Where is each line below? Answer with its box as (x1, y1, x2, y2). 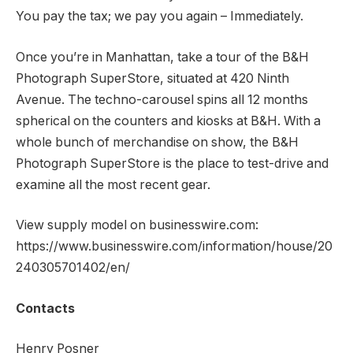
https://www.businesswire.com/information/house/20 (16, 239, 333, 255)
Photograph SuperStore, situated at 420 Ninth (16, 70, 289, 86)
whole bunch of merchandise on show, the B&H (16, 134, 299, 150)
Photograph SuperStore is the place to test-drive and (16, 155, 329, 171)
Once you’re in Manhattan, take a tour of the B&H (16, 49, 309, 65)
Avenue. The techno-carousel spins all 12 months (16, 91, 308, 107)
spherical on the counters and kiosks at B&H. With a (16, 113, 321, 128)
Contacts (16, 300, 75, 316)
